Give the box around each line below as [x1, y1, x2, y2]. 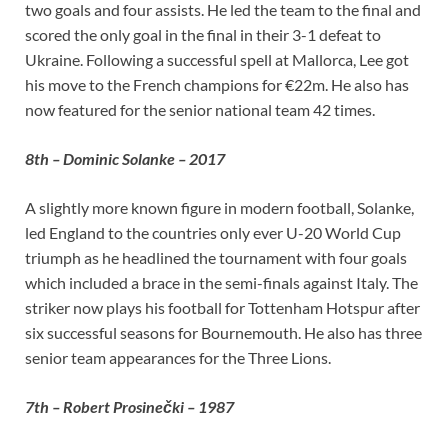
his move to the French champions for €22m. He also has [25, 74, 409, 94]
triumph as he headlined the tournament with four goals [25, 247, 407, 267]
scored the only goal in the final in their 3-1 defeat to [25, 24, 381, 44]
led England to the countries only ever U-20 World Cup [25, 222, 401, 242]
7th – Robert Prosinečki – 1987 [25, 396, 234, 416]
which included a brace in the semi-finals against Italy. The [25, 272, 418, 292]
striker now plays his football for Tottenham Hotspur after [25, 297, 420, 317]
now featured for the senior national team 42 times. [25, 99, 375, 119]
